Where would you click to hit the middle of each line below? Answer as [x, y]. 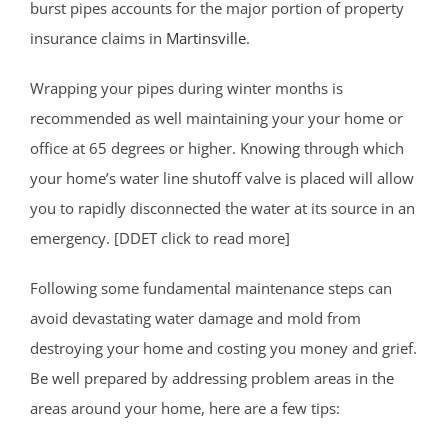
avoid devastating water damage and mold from [195, 318]
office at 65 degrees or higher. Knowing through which [217, 148]
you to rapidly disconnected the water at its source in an [222, 208]
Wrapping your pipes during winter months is [186, 88]
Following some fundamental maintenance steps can [211, 288]
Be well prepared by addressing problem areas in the [212, 378]
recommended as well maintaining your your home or [216, 118]
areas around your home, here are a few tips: [185, 408]
